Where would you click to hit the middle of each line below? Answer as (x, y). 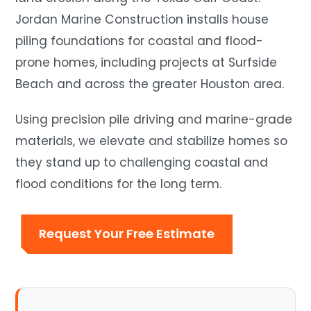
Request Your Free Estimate (127, 234)
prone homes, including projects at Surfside (146, 62)
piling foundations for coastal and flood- (140, 41)
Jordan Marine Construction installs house (142, 19)
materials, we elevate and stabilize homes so (152, 141)
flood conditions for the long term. (119, 184)
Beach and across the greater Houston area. (150, 84)
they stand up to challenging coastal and (142, 162)
